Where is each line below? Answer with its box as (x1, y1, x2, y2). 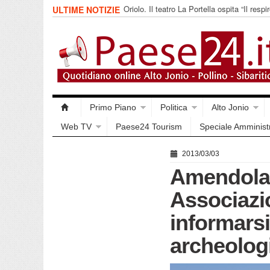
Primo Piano (90, 102, 136, 112)
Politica (160, 102, 187, 112)
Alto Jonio (212, 102, 249, 112)
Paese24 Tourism (116, 122, 182, 131)
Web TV (61, 122, 92, 131)
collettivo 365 (124, 14, 170, 25)
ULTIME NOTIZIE (52, 4, 122, 16)
